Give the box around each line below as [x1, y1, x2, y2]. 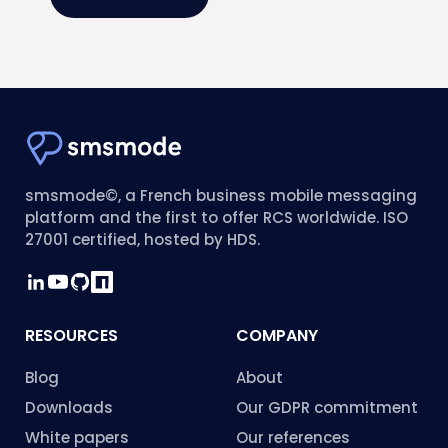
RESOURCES [25, 323, 118, 347]
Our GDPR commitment [236, 396, 418, 418]
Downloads [25, 396, 113, 418]
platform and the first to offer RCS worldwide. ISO [25, 206, 408, 228]
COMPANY [236, 323, 318, 347]
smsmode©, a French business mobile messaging [25, 184, 417, 206]
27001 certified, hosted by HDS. [25, 228, 260, 250]
